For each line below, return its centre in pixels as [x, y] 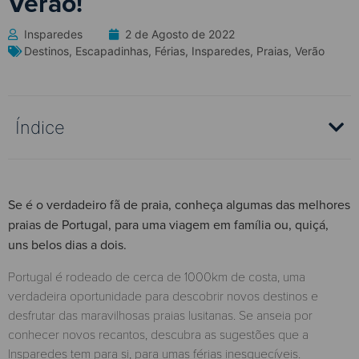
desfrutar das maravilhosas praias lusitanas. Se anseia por [160, 314]
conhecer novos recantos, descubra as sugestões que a [158, 333]
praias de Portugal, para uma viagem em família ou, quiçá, [168, 225]
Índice [40, 127]
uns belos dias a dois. [67, 245]
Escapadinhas [112, 51]
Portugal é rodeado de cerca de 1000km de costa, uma [157, 276]
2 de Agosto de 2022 [180, 34]
